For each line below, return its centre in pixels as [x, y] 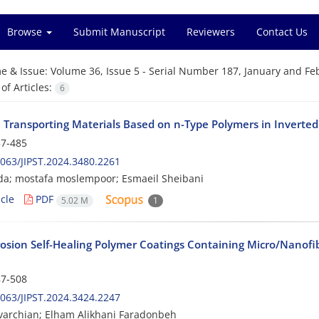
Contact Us [282, 32]
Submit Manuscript [119, 32]
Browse [26, 32]
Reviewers [211, 32]
